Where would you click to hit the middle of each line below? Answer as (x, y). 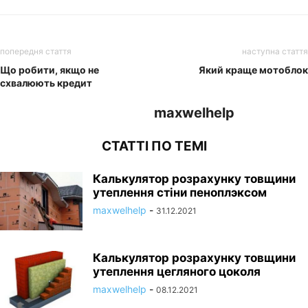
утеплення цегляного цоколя (177, 271)
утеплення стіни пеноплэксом (180, 192)
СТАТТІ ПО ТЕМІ (154, 146)
